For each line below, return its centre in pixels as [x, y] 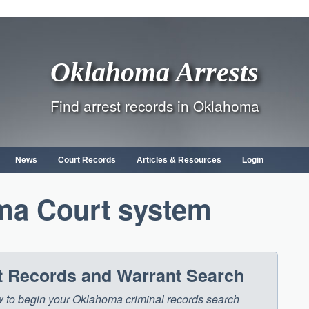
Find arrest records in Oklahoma [154, 106]
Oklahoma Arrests [154, 71]
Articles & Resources [179, 160]
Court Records [87, 160]
